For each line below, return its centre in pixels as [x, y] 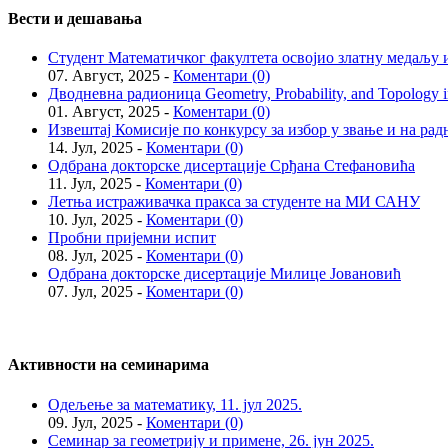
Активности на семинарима [108, 365]
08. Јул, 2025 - [97, 256]
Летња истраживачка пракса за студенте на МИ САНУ [234, 202]
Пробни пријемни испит [132, 238]
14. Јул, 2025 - [97, 148]
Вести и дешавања [75, 18]
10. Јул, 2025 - [97, 220]
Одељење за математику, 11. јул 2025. [175, 404]
